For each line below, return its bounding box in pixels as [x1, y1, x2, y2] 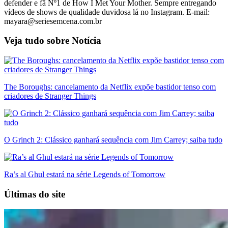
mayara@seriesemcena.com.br [4, 16, 102, 25]
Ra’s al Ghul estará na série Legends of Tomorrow [4, 169, 165, 179]
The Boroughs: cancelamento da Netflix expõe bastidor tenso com [4, 82, 216, 91]
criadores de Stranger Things [4, 91, 96, 100]
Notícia [72, 35, 101, 46]
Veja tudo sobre [4, 35, 72, 46]
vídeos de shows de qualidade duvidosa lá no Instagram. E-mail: [4, 7, 210, 16]
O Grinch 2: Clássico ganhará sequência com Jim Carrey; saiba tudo [4, 135, 222, 144]
